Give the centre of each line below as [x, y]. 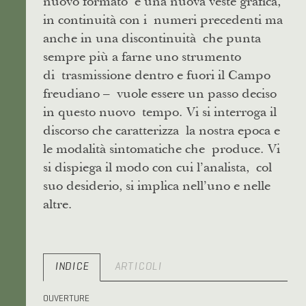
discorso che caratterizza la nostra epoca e [161, 129]
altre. [57, 203]
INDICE [71, 267]
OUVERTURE [66, 298]
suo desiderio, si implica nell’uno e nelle [156, 185]
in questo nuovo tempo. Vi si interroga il [159, 111]
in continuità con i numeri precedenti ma [163, 19]
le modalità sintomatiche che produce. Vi [161, 148]
